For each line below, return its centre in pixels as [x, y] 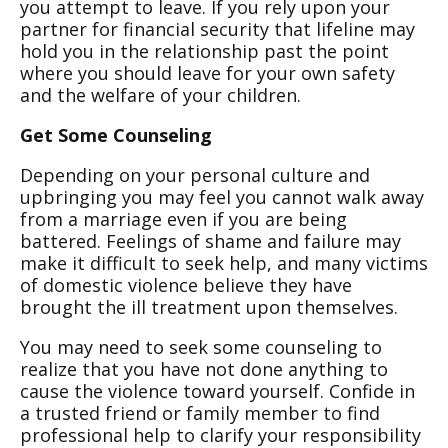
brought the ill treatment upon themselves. [209, 307]
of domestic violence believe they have [186, 285]
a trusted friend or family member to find [200, 413]
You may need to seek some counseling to [201, 347]
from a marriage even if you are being [183, 219]
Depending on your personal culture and [195, 175]
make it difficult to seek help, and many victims [224, 263]
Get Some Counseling [116, 135]
